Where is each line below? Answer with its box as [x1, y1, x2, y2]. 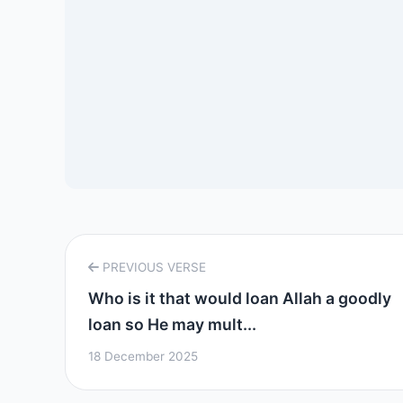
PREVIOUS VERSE [99, 260, 206, 274]
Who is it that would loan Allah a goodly [88, 289, 391, 308]
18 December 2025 [88, 349, 198, 363]
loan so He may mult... [88, 315, 256, 334]
